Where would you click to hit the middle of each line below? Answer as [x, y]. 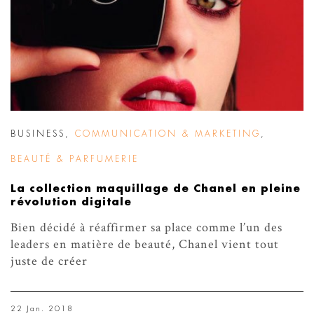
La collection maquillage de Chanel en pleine [156, 189]
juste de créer [49, 261]
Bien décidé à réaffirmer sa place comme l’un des [146, 228]
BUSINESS [38, 134]
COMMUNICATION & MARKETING [168, 134]
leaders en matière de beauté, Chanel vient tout [145, 245]
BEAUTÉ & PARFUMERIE [75, 159]
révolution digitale [71, 203]
